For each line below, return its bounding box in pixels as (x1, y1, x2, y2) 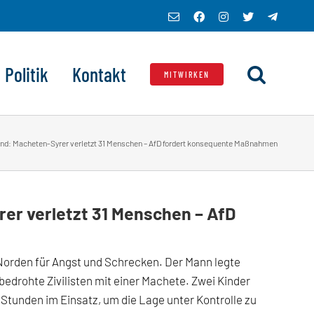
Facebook (204, 11, 247, 22)
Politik (5, 62, 48, 86)
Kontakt (72, 62, 126, 86)
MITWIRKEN (164, 69, 210, 79)
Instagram (228, 11, 271, 22)
